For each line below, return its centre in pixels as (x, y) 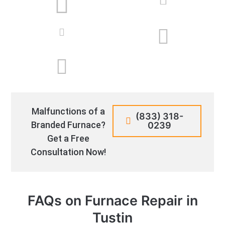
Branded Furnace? (68, 125)
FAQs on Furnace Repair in (113, 200)
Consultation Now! (68, 152)
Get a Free (68, 138)
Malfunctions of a (68, 111)
